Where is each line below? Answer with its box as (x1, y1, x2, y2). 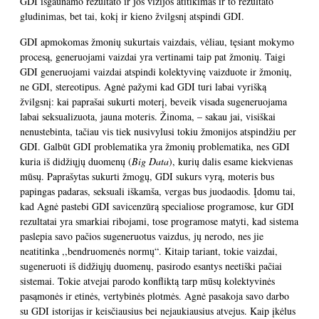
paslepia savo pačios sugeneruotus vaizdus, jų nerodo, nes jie (20, 229, 263, 243)
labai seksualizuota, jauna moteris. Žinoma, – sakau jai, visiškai (20, 110, 276, 123)
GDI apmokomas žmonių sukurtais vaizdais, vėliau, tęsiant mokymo (20, 35, 294, 48)
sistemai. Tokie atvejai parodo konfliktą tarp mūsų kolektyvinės (20, 274, 275, 288)
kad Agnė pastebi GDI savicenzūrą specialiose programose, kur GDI (20, 199, 294, 213)
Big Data (132, 155, 169, 168)
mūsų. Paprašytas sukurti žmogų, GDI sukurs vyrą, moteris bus (20, 169, 274, 183)
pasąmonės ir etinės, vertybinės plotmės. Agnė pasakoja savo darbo (20, 289, 289, 303)
